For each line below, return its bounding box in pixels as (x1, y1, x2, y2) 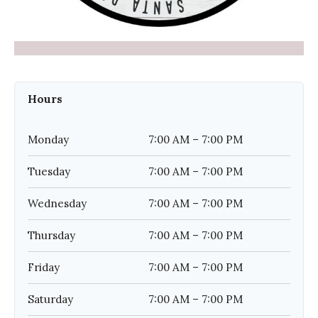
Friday (28, 260, 60, 274)
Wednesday (28, 196, 87, 210)
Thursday (28, 228, 75, 242)
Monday (28, 132, 69, 146)
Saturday (28, 292, 73, 306)
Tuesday (28, 164, 70, 178)
